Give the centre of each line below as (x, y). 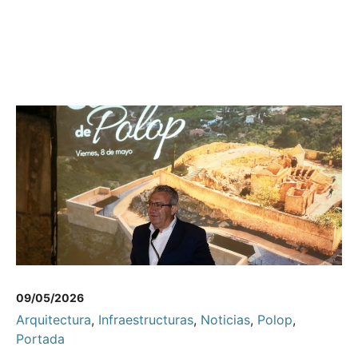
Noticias (225, 320)
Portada (40, 339)
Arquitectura (54, 320)
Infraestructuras (146, 320)
